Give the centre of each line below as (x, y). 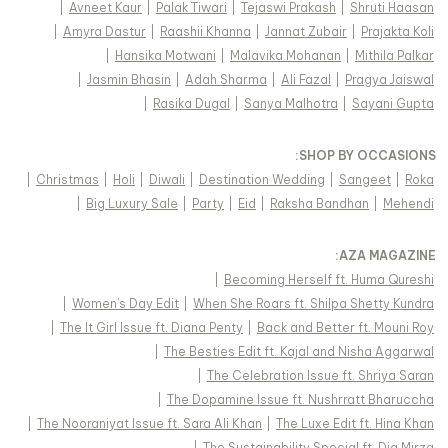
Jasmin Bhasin (129, 80)
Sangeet (365, 180)
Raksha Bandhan (319, 204)
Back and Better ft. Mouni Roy (345, 328)
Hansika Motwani (165, 56)
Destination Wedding (262, 180)
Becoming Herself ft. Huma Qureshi (329, 280)
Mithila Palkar (394, 56)
